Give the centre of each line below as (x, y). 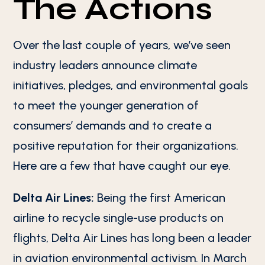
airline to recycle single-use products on (119, 218)
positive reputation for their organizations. (126, 146)
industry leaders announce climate (105, 65)
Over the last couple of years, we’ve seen (122, 45)
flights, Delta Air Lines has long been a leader (132, 238)
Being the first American (160, 198)
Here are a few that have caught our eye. (122, 166)
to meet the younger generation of (106, 105)
